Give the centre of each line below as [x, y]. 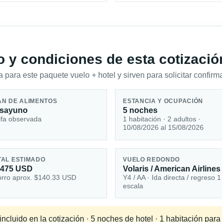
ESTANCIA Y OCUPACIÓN [163, 101]
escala [133, 186]
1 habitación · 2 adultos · [162, 119]
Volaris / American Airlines [172, 169]
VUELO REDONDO [152, 160]
